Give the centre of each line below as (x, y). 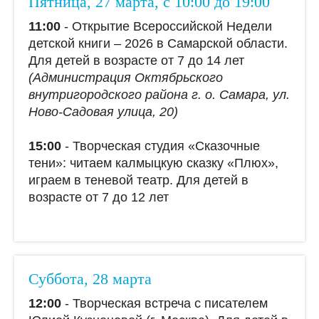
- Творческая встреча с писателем (164, 303)
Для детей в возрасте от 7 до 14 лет (136, 60)
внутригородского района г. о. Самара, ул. (159, 94)
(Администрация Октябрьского (126, 77)
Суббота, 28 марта (90, 278)
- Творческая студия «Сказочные (161, 146)
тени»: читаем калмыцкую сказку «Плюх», (153, 163)
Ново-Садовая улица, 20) (103, 111)
